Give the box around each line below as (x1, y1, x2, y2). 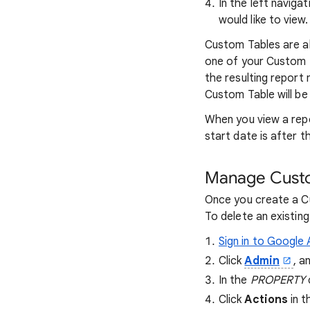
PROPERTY (250, 273, 306, 287)
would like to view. (219, 13, 309, 27)
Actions (244, 293, 289, 307)
